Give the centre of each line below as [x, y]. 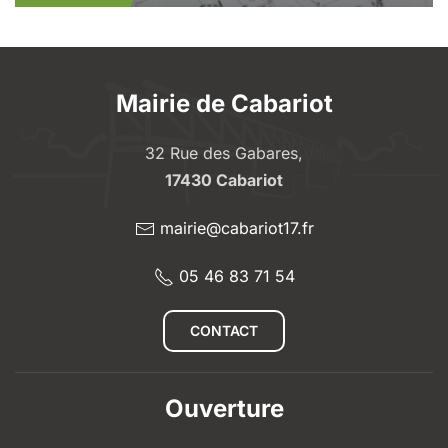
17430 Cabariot [224, 180]
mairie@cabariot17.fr [236, 228]
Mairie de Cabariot [224, 104]
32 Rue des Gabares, [224, 153]
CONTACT [224, 331]
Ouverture [224, 409]
